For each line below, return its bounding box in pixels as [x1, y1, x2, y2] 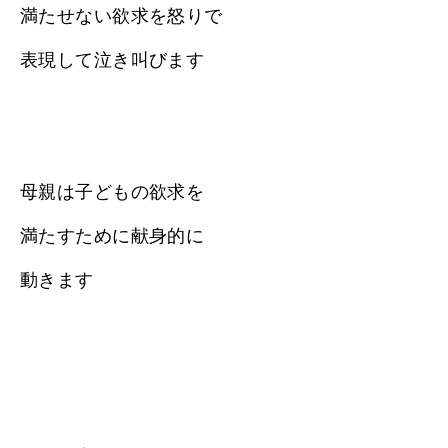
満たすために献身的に [20, 225, 205, 246]
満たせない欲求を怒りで [20, 5, 223, 26]
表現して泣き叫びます [20, 49, 205, 70]
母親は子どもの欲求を [20, 181, 205, 202]
